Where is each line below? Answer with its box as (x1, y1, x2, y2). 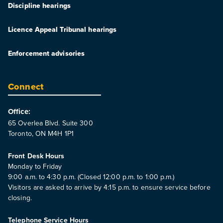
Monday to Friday (8, 161, 62, 171)
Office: (8, 106, 30, 117)
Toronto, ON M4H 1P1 (8, 128, 74, 138)
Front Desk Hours (8, 150, 65, 161)
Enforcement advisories (8, 48, 85, 58)
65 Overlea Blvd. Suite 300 (8, 117, 93, 128)
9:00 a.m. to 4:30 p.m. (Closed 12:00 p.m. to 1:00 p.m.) (8, 171, 175, 182)
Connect (8, 80, 44, 93)
